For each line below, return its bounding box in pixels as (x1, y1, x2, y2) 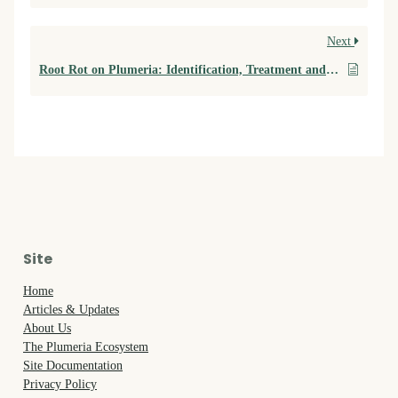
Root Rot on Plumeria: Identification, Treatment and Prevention (326, 63, 338, 77)
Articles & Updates (23, 303, 119, 317)
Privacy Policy (23, 378, 97, 392)
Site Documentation (23, 359, 123, 373)
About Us (23, 322, 71, 336)
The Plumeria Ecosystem (23, 340, 148, 354)
